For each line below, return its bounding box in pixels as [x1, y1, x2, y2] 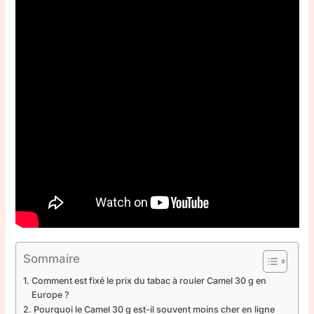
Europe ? [31, 289, 69, 300]
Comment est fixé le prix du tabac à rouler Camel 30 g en [31, 275, 266, 286]
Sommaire [23, 251, 80, 266]
